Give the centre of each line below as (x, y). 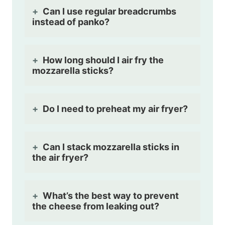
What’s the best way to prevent (111, 195)
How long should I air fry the (103, 60)
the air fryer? (60, 157)
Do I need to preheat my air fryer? (115, 108)
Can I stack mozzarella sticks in (111, 147)
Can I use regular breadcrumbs (109, 11)
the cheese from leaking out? (96, 206)
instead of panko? (71, 22)
